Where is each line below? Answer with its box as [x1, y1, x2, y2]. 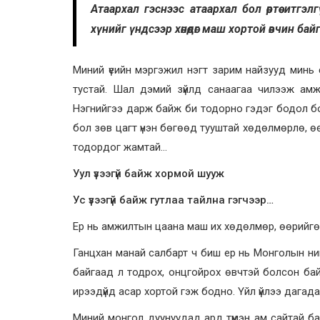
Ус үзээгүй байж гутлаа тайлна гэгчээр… [73, 193, 274, 206]
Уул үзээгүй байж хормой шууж [73, 166, 224, 180]
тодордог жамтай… [73, 140, 167, 154]
